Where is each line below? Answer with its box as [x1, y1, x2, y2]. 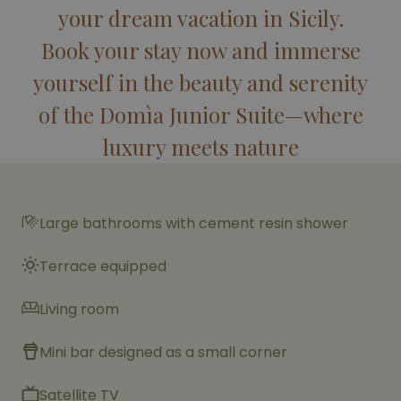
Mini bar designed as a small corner [39, 342, 287, 363]
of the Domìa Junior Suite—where [38, 100, 363, 129]
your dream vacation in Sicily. [57, 4, 344, 32]
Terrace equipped [39, 256, 166, 277]
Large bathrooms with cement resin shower [39, 213, 348, 234]
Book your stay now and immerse [40, 36, 361, 64]
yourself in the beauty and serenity [33, 68, 368, 97]
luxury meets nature [102, 132, 299, 161]
